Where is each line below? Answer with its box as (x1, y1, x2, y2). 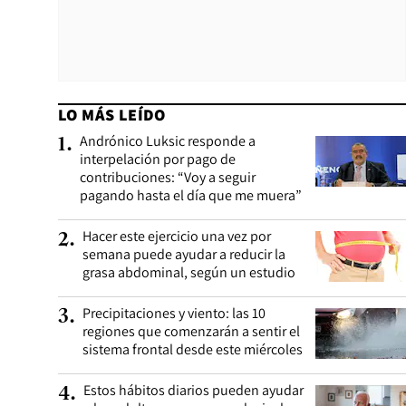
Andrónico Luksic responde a (80, 131, 256, 150)
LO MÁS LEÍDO (58, 104, 166, 125)
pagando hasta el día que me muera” (80, 186, 302, 205)
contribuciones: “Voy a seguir (80, 168, 256, 187)
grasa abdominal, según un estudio (82, 263, 295, 282)
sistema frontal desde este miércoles (82, 340, 303, 359)
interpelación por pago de (80, 150, 236, 169)
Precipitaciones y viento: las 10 (82, 304, 266, 323)
